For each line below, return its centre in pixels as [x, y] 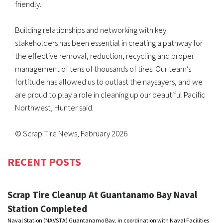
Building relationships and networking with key [91, 30]
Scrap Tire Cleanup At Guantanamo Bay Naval [102, 194]
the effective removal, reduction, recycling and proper [105, 56]
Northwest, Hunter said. [54, 108]
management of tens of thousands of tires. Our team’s [103, 69]
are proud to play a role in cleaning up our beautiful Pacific [110, 95]
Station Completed [47, 208]
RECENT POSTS [44, 162]
